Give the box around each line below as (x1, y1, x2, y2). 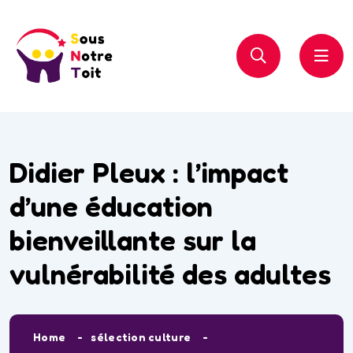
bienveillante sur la (9, 222, 256, 257)
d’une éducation (9, 188, 213, 223)
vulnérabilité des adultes (9, 256, 331, 291)
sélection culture (91, 330, 191, 344)
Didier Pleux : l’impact (9, 154, 288, 189)
